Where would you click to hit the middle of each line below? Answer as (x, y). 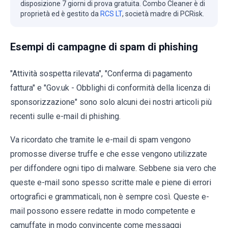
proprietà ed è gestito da (60, 13)
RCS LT (111, 13)
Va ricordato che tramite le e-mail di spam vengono (101, 139)
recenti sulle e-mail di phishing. (65, 116)
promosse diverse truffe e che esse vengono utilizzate (109, 154)
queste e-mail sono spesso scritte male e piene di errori (111, 182)
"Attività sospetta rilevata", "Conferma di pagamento (101, 73)
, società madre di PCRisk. (163, 13)
